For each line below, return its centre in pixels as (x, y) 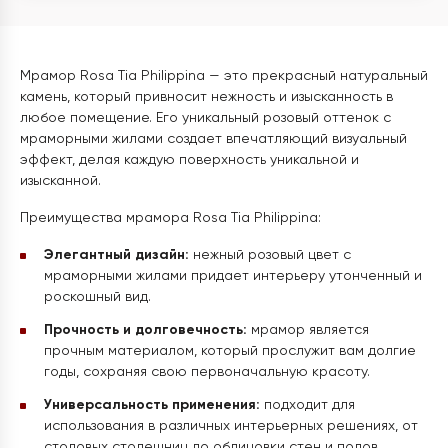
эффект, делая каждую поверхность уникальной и (189, 160)
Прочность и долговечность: (145, 330)
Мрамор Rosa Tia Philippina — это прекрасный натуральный (224, 76)
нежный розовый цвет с (270, 255)
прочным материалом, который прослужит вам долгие (230, 351)
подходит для (307, 405)
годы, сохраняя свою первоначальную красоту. (207, 372)
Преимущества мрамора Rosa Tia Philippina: (170, 218)
